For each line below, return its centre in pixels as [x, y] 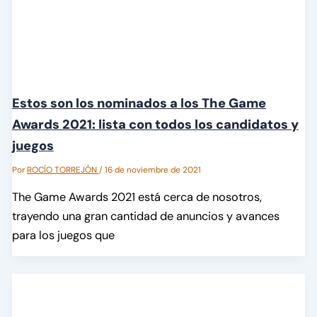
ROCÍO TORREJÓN [63, 169]
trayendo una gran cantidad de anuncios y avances [145, 217]
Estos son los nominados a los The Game [139, 103]
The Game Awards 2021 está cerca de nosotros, [137, 197]
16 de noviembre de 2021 [152, 169]
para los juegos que [63, 236]
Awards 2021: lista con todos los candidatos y [155, 124]
